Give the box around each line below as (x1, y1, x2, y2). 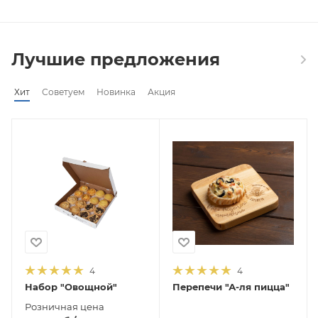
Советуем (42, 87, 84, 98)
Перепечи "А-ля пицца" (172, 281, 290, 293)
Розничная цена (25, 301, 104, 313)
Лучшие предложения (11, 49, 220, 70)
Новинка (97, 87, 136, 98)
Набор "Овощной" (25, 281, 117, 293)
